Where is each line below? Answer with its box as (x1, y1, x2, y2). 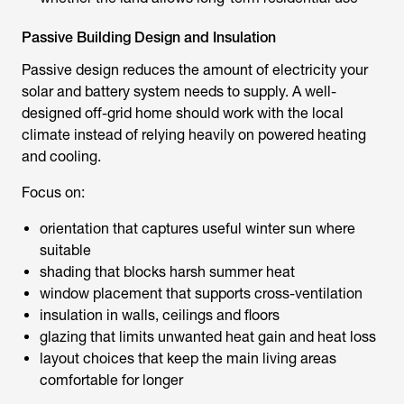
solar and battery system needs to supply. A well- (22, 83, 336, 100)
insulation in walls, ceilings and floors (40, 307, 280, 324)
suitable (40, 242, 91, 259)
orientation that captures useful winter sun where (40, 220, 355, 237)
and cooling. (22, 148, 101, 165)
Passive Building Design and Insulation (22, 29, 276, 46)
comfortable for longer (40, 372, 183, 389)
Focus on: (22, 184, 85, 201)
